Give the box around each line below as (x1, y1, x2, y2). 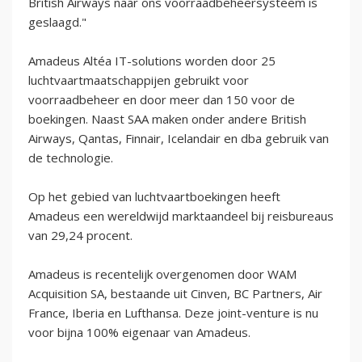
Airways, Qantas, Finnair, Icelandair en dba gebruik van (28, 129, 329, 146)
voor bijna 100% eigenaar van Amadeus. (28, 323, 250, 340)
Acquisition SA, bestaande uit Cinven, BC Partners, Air (28, 284, 322, 301)
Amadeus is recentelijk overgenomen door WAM (28, 265, 297, 282)
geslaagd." (28, 13, 86, 30)
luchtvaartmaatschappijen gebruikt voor (28, 71, 249, 88)
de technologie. (28, 149, 113, 166)
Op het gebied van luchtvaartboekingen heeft (28, 187, 280, 204)
